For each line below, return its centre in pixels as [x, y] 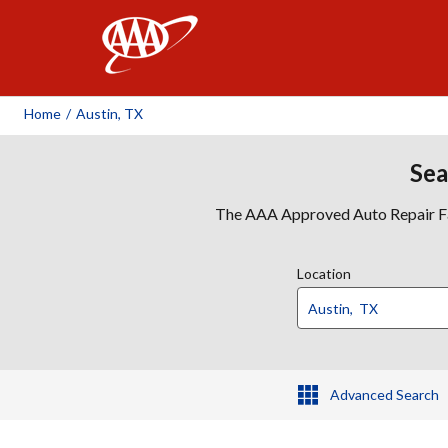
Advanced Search [384, 394]
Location [324, 273]
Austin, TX [109, 113]
